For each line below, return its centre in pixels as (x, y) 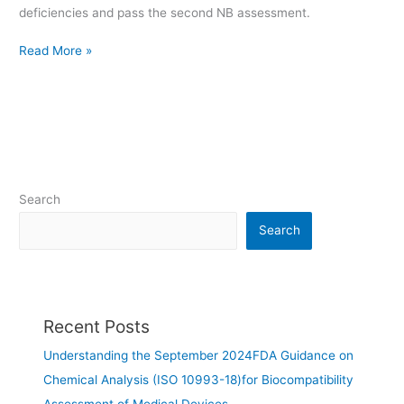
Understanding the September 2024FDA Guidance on (199, 355)
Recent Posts (97, 326)
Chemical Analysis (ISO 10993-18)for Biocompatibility (199, 379)
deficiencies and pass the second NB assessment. (165, 12)
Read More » (56, 51)
